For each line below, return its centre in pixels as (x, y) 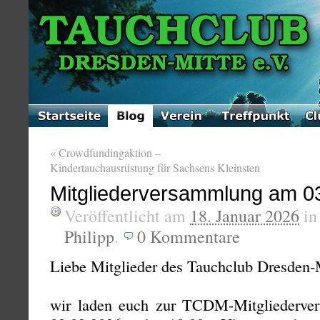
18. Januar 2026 (245, 216)
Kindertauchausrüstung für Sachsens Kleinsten (155, 167)
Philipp (89, 236)
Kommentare (195, 236)
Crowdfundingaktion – (108, 152)
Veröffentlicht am (127, 216)
